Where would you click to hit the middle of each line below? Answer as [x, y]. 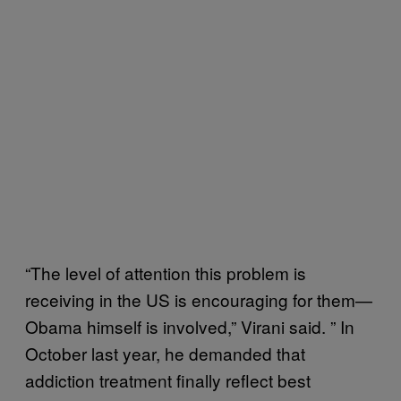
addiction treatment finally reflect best [168, 380]
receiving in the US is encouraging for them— [199, 299]
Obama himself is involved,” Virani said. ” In [190, 326]
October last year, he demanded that [165, 353]
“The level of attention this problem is [166, 273]
